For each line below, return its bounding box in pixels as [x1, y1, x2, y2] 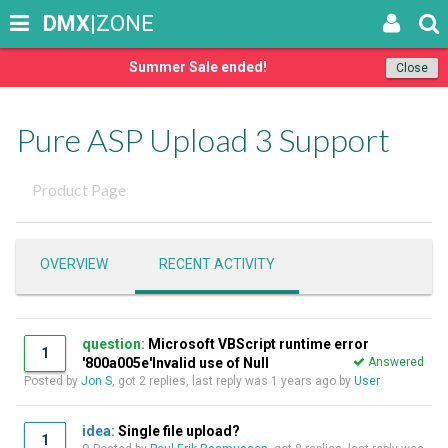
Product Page [32, 180, 126, 199]
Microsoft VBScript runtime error [148, 336, 369, 352]
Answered [365, 355, 424, 369]
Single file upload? [118, 423, 240, 439]
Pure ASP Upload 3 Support [16, 120, 390, 159]
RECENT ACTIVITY [159, 256, 275, 272]
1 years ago [271, 374, 336, 388]
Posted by [24, 374, 81, 388]
